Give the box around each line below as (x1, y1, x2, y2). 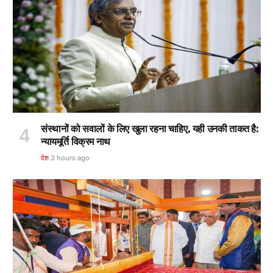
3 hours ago (51, 153, 90, 162)
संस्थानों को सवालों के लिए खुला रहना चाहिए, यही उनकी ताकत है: (41, 122, 259, 135)
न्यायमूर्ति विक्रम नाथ (41, 135, 110, 147)
